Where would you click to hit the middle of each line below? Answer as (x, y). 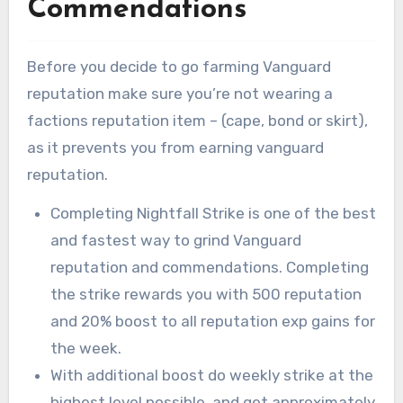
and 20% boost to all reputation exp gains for (212, 322)
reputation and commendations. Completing (209, 268)
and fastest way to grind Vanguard (175, 241)
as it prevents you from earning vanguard (175, 148)
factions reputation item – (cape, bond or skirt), (197, 121)
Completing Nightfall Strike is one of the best (213, 214)
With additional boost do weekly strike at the (211, 376)
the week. (85, 349)
